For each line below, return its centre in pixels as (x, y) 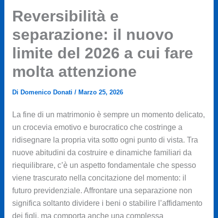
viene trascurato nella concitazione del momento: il (99, 178)
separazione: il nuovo (93, 35)
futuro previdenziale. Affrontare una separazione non (102, 191)
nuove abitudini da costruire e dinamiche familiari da (102, 153)
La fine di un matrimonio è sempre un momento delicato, (108, 115)
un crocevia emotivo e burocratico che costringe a (97, 127)
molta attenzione (74, 72)
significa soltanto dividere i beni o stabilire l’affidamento (107, 203)
